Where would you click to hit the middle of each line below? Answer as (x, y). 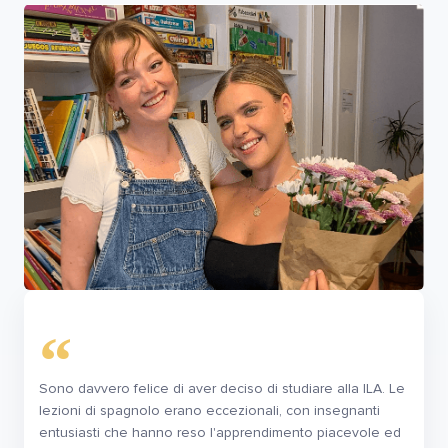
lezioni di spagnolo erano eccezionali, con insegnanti (209, 411)
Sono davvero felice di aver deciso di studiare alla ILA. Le (222, 389)
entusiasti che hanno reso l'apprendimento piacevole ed (220, 433)
